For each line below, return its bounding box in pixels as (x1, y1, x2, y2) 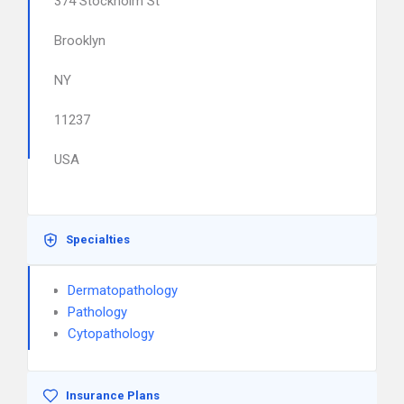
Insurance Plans (66, 389, 160, 402)
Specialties (66, 233, 130, 246)
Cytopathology (68, 326, 154, 342)
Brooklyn (54, 32, 106, 49)
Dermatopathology (68, 282, 178, 298)
